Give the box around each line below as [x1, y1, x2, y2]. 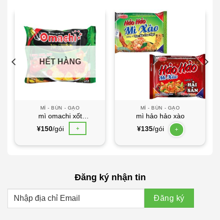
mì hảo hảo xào [136, 112, 185, 120]
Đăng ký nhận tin [74, 171, 146, 182]
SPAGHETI [43, 120, 77, 128]
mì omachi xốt [38, 112, 82, 120]
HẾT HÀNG [39, 57, 81, 66]
